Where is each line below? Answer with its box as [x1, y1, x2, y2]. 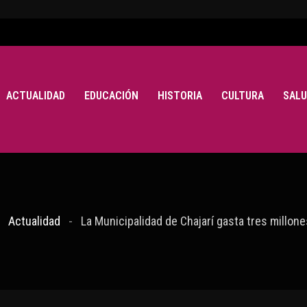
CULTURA [221, 88, 264, 102]
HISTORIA [157, 88, 202, 102]
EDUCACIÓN [84, 88, 138, 102]
